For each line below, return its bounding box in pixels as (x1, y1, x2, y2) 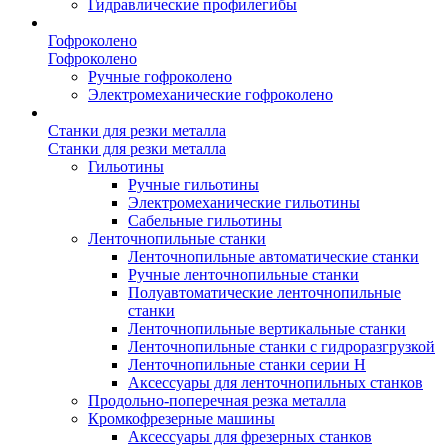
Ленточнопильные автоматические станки (128, 248, 419, 265)
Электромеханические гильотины (128, 194, 360, 211)
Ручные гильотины (128, 176, 259, 193)
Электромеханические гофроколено (88, 86, 333, 103)
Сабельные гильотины (128, 212, 282, 229)
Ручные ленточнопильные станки (128, 266, 359, 283)
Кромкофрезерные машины (88, 410, 275, 427)
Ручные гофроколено (88, 68, 232, 85)
